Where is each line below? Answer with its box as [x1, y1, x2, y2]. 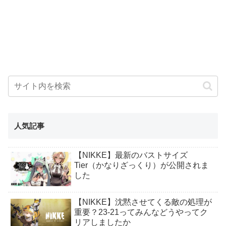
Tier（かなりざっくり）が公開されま [74, 161, 209, 170]
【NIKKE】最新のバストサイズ [74, 151, 188, 160]
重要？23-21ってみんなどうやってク [74, 208, 208, 217]
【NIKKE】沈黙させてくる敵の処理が [74, 198, 212, 207]
